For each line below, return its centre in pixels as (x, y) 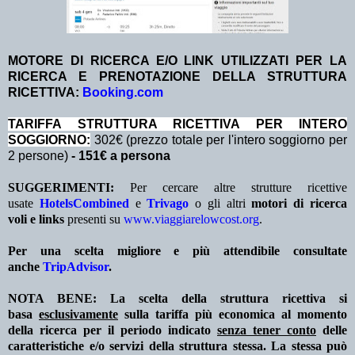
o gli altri (223, 204)
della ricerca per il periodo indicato (113, 330)
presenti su (94, 219)
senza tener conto (267, 330)
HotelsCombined (84, 204)
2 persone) (40, 156)
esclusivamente (78, 315)
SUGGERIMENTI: (61, 188)
